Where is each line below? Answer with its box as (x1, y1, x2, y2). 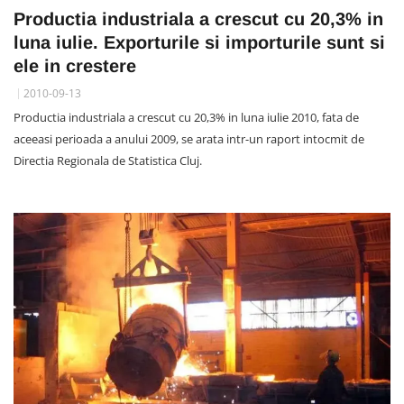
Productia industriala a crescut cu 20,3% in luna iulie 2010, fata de (14, 109, 359, 126)
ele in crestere (14, 56, 136, 77)
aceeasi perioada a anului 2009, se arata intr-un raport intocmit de (14, 131, 364, 148)
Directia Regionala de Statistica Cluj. (14, 152, 202, 170)
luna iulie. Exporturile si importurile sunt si (14, 32, 385, 53)
